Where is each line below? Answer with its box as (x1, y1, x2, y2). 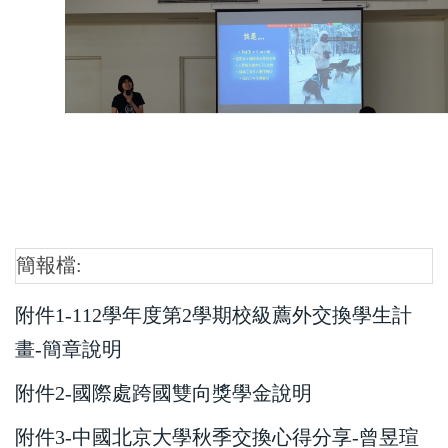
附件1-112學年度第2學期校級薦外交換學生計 (15, 304, 412, 327)
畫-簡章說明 (15, 338, 122, 361)
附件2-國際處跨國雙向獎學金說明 (15, 382, 312, 405)
